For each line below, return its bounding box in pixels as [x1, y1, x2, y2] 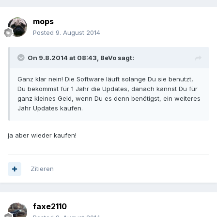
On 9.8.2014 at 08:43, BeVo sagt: [28, 54, 134, 62]
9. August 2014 [56, 29, 100, 37]
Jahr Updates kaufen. [17, 104, 83, 112]
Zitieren [31, 165, 54, 173]
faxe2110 [33, 201, 67, 212]
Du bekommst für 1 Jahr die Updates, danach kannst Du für [17, 85, 198, 93]
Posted [33, 29, 56, 37]
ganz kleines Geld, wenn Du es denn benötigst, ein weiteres [17, 94, 201, 103]
